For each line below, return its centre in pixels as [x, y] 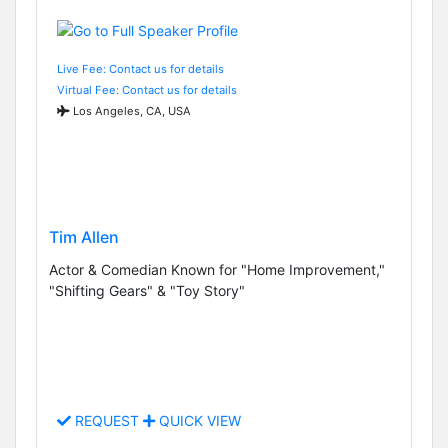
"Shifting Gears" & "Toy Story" [147, 291]
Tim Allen [84, 237]
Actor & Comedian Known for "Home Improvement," [217, 270]
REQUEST [107, 421]
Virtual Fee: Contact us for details [147, 89]
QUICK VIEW [198, 421]
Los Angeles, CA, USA [130, 110]
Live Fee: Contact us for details [140, 68]
